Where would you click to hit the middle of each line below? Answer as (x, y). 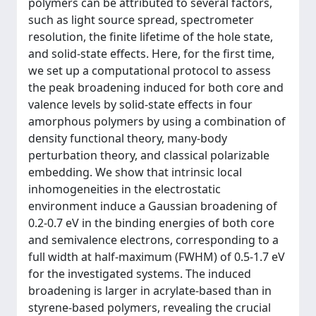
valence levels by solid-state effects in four (140, 104)
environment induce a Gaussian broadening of (153, 206)
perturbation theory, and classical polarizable (149, 155)
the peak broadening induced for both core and (156, 87)
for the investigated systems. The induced (140, 274)
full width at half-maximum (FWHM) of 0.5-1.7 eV (157, 257)
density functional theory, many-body (128, 138)
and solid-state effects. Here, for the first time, (151, 54)
